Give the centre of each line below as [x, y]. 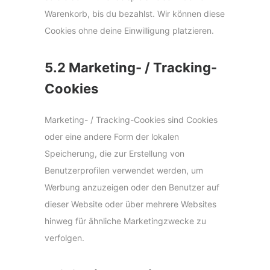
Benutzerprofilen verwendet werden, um [124, 171]
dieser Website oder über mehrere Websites [130, 204]
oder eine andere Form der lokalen [112, 137]
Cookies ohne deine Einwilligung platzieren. [129, 31]
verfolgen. [64, 238]
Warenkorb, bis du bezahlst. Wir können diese [135, 14]
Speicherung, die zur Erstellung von [115, 154]
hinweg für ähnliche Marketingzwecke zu [125, 221]
